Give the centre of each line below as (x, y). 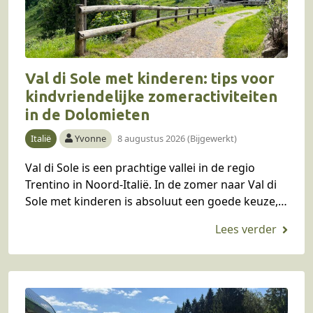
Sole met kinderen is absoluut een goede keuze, (152, 201)
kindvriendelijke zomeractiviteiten (151, 96)
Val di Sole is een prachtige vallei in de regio (140, 167)
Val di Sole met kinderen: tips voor (150, 78)
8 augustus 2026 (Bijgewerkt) (177, 138)
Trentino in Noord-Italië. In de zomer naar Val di (151, 184)
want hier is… (60, 218)
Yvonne (91, 138)
